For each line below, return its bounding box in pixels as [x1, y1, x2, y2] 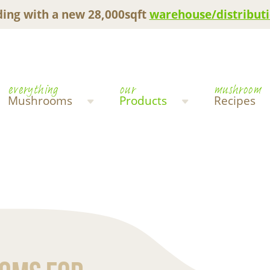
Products [119, 93, 167, 108]
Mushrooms [7, 93, 72, 108]
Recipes [213, 93, 256, 108]
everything [7, 81, 58, 98]
